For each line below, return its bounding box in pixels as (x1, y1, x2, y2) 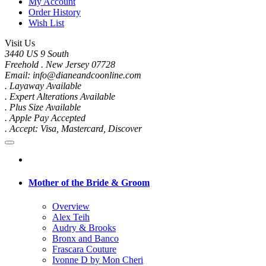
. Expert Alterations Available (5, 91, 115, 102)
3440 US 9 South (5, 49, 69, 59)
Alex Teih (52, 211, 90, 222)
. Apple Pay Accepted (5, 113, 85, 123)
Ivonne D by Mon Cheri (52, 254, 143, 265)
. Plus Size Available (5, 102, 81, 113)
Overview (52, 201, 90, 211)
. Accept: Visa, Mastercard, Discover (5, 123, 142, 134)
